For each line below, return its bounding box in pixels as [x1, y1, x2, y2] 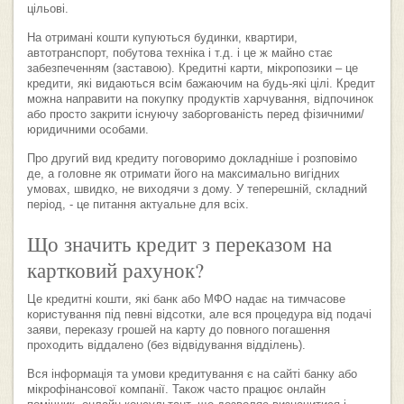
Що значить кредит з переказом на [27, 229, 332, 257]
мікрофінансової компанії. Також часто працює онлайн [27, 382, 326, 396]
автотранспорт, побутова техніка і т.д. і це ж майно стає [27, 46, 333, 60]
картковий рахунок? [27, 255, 204, 283]
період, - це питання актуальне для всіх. [27, 197, 249, 211]
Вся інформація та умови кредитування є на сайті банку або [27, 367, 357, 381]
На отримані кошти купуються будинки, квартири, [27, 31, 298, 44]
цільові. [27, 2, 69, 15]
